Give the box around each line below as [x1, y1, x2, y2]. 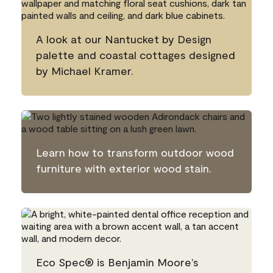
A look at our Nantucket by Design [36, 32, 211, 46]
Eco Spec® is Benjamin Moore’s [36, 255, 199, 269]
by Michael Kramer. [36, 64, 133, 77]
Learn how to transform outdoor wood [36, 146, 234, 159]
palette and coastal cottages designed [36, 48, 235, 62]
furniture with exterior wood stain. [36, 161, 211, 175]
